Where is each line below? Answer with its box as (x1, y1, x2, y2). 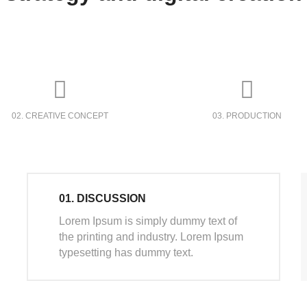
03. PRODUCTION (212, 111, 282, 121)
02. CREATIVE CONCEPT (11, 111, 108, 121)
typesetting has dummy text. (59, 246, 193, 258)
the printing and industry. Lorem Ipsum (59, 230, 243, 243)
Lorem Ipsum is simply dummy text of (59, 214, 237, 227)
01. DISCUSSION (59, 192, 146, 204)
